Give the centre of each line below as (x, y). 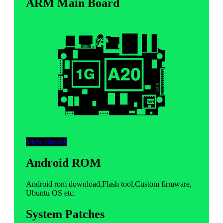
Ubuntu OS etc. (51, 193)
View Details (46, 142)
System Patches (65, 214)
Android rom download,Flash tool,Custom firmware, (109, 184)
